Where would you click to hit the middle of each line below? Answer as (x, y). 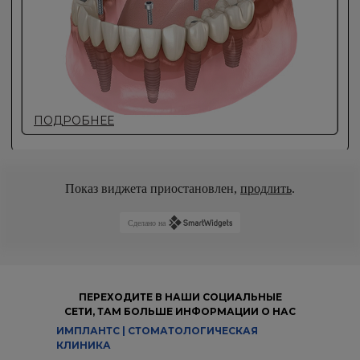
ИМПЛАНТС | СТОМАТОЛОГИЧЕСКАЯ (157, 331)
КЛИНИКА (84, 345)
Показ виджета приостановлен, (153, 188)
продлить (266, 188)
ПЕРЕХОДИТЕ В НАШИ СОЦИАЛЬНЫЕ (180, 297)
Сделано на (146, 223)
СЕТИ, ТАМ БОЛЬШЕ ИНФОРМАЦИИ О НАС (180, 311)
